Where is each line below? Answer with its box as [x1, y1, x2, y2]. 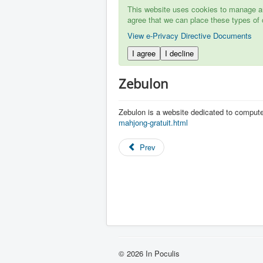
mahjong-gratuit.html [119, 117, 188, 128]
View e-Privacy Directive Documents [127, 30, 252, 41]
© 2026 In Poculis [119, 248, 180, 259]
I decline [165, 48, 194, 59]
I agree [132, 48, 156, 59]
